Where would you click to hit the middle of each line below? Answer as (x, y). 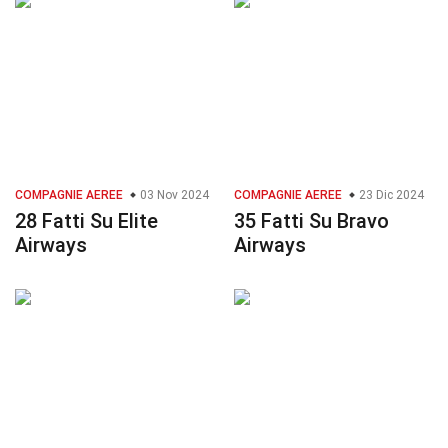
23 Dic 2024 (390, 195)
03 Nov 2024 (173, 195)
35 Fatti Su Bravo (311, 221)
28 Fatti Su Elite (86, 221)
